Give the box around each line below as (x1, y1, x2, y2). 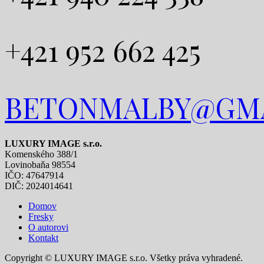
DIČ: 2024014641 (5, 181, 73, 192)
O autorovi (28, 222, 68, 233)
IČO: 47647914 (5, 170, 64, 181)
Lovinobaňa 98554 (5, 160, 75, 170)
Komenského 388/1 (5, 149, 78, 160)
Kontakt (28, 233, 58, 243)
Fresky (28, 212, 54, 222)
